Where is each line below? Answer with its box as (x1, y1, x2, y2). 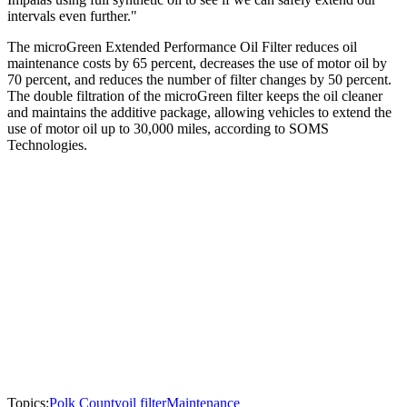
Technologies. (7, 137, 87, 154)
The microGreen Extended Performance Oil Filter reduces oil (7, 39, 357, 55)
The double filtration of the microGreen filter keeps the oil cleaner (7, 88, 382, 104)
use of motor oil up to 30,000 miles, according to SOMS (7, 121, 329, 137)
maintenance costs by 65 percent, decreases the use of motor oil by (7, 55, 387, 72)
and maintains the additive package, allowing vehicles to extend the (7, 104, 392, 121)
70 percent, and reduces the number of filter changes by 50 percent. (7, 72, 392, 88)
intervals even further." (7, 8, 137, 25)
